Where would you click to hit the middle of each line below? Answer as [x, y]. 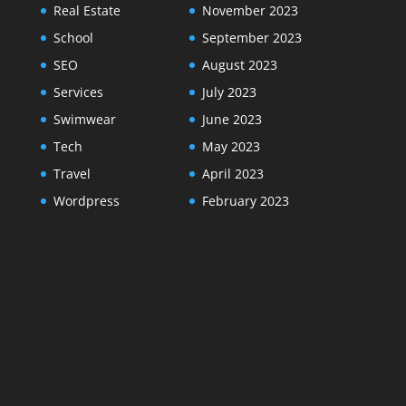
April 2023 [232, 174]
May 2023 [231, 147]
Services [78, 92]
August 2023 [239, 65]
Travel [72, 174]
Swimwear [84, 120]
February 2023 [245, 201]
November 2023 [250, 11]
